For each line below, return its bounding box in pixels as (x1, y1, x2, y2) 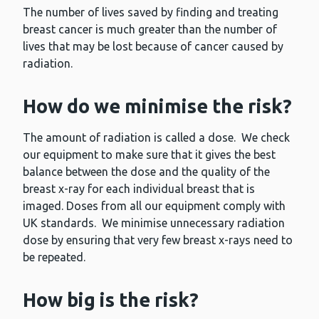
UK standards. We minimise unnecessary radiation (23, 216, 285, 230)
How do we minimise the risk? (23, 95, 292, 117)
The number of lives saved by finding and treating (23, 6, 278, 19)
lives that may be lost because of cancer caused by (23, 40, 283, 53)
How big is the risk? (23, 289, 199, 311)
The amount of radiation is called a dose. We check (23, 131, 290, 145)
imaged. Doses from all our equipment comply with (23, 199, 286, 213)
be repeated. (23, 251, 85, 264)
